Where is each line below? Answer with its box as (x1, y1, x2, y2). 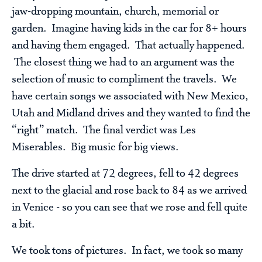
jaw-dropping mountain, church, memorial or (12, 5, 219, 19)
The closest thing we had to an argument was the (12, 56, 235, 70)
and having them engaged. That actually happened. (12, 39, 245, 53)
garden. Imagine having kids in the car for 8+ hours (12, 22, 247, 36)
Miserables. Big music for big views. (12, 141, 179, 154)
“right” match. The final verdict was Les (12, 124, 196, 137)
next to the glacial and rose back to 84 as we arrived (12, 184, 247, 198)
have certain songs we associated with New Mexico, (12, 90, 249, 104)
